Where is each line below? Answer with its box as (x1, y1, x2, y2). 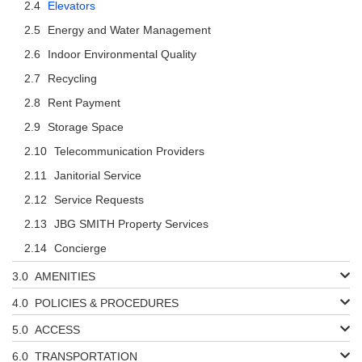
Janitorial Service (54, 168, 141, 182)
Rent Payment (48, 95, 120, 109)
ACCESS (35, 322, 80, 336)
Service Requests (54, 192, 144, 206)
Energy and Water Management (48, 23, 211, 36)
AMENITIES (35, 269, 95, 283)
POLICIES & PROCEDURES (35, 296, 179, 309)
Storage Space (48, 120, 124, 133)
